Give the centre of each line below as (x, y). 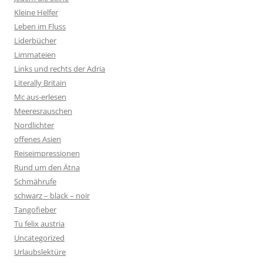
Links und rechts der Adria (60, 69)
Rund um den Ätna (47, 167)
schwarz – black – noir (52, 195)
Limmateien (35, 55)
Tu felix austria (39, 224)
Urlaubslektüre (40, 252)
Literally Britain (40, 83)
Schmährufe (35, 181)
